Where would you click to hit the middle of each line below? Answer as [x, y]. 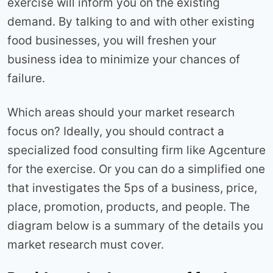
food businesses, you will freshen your [112, 41]
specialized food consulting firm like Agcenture [136, 151]
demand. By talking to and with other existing [131, 22]
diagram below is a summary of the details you [135, 226]
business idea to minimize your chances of [124, 60]
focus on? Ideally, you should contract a [116, 132]
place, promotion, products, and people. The [129, 207]
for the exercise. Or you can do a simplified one [136, 169]
